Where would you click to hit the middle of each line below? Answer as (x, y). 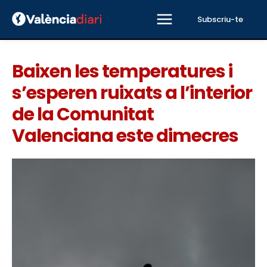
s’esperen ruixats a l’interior (132, 93)
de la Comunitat (83, 114)
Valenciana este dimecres (125, 136)
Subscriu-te (220, 19)
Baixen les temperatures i (122, 72)
